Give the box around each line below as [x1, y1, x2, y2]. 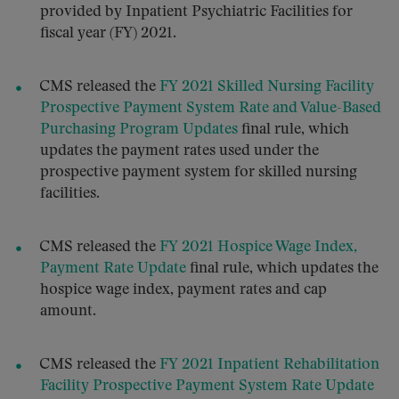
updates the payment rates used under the [40, 143, 319, 159]
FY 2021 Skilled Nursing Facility [156, 79, 374, 94]
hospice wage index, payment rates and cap [40, 282, 327, 297]
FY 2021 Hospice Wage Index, [159, 240, 357, 255]
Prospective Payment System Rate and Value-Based [40, 101, 381, 116]
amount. [40, 304, 96, 319]
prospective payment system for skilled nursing [40, 165, 357, 180]
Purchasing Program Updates [40, 122, 238, 137]
